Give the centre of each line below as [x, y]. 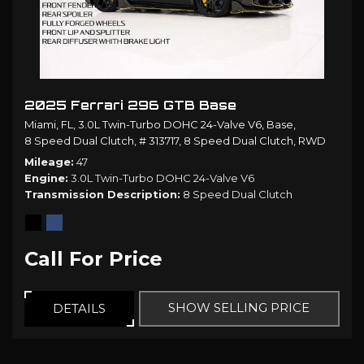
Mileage [48, 161]
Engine [45, 178]
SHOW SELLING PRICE [239, 307]
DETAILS [79, 308]
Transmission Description [101, 194]
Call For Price [93, 258]
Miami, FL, [50, 124]
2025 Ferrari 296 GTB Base [130, 105]
